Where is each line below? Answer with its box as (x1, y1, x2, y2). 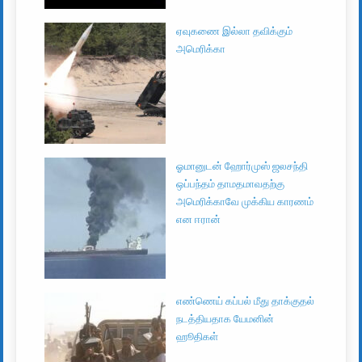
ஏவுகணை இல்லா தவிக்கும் (176, 24, 293, 37)
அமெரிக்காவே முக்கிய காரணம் (176, 195, 314, 208)
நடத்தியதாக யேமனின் (176, 312, 275, 325)
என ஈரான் (176, 213, 221, 225)
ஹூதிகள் (176, 330, 219, 343)
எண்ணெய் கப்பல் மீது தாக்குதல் (176, 294, 315, 307)
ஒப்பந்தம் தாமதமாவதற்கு (176, 177, 285, 190)
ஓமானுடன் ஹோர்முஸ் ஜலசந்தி (176, 159, 309, 172)
